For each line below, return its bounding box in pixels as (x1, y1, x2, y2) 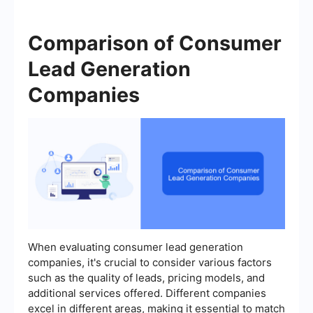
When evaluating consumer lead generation (28, 240, 243, 254)
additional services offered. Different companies (28, 286, 266, 300)
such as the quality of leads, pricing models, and (28, 271, 265, 285)
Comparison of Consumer (28, 31, 282, 56)
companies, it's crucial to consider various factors (28, 256, 272, 270)
